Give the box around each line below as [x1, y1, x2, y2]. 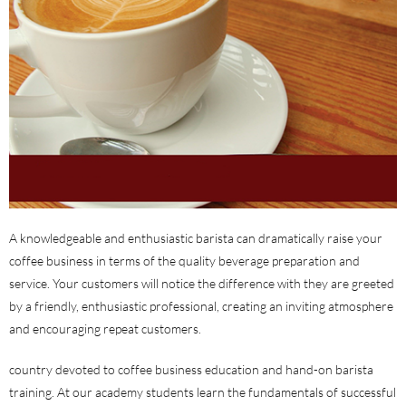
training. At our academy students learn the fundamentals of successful [9, 383, 396, 400]
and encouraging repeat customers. [9, 320, 201, 336]
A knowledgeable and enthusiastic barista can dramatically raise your [9, 229, 382, 246]
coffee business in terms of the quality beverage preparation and [9, 252, 360, 268]
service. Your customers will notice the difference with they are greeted [9, 275, 394, 291]
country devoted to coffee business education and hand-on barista [9, 361, 373, 377]
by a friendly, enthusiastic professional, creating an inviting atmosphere [9, 297, 393, 314]
